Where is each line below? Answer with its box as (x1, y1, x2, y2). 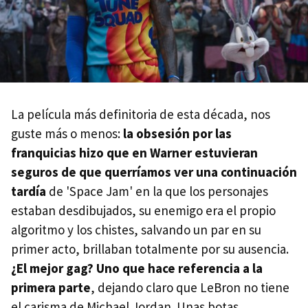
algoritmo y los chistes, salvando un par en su (11, 221, 261, 239)
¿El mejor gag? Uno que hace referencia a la (11, 260, 263, 277)
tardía (11, 183, 46, 200)
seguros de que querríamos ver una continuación (11, 164, 297, 181)
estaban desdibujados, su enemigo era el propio (11, 202, 276, 219)
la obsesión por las (123, 125, 232, 142)
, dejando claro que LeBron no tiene (91, 279, 289, 296)
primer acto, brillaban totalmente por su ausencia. (11, 241, 289, 258)
